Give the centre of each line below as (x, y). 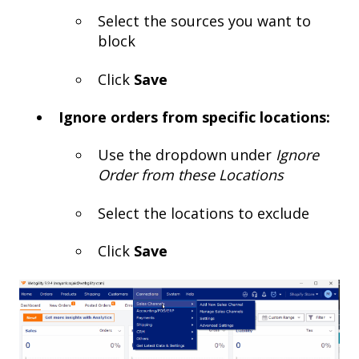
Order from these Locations (191, 175)
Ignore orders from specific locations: (194, 117)
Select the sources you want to (204, 21)
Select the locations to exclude (204, 213)
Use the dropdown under (187, 155)
